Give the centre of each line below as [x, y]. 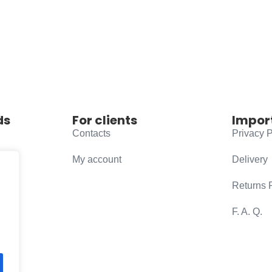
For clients [105, 120]
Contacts [92, 133]
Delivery [250, 159]
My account [97, 159]
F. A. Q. [247, 211]
